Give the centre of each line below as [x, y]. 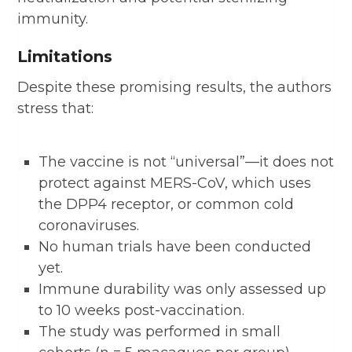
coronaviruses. [89, 225]
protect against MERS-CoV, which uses [175, 183]
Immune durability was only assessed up [182, 289]
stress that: [56, 108]
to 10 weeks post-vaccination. [141, 310]
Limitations [65, 56]
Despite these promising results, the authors [175, 87]
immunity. [53, 18]
